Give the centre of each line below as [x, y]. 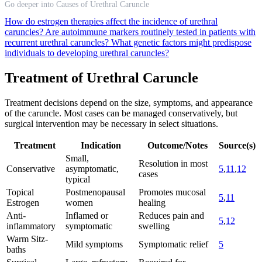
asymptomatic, [92, 168]
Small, [77, 158]
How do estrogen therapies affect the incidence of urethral [111, 21]
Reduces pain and [171, 215]
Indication [101, 145]
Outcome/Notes [177, 145]
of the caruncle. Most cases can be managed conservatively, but [121, 113]
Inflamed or [87, 215]
